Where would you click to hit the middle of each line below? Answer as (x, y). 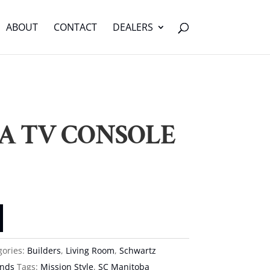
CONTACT (75, 27)
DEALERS (133, 27)
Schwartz (137, 250)
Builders (44, 250)
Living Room (90, 250)
